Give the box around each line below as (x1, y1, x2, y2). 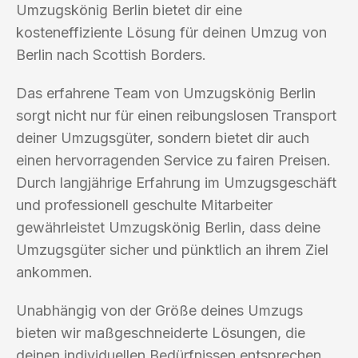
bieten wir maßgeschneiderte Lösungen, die (16, 324, 305, 341)
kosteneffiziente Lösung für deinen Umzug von (16, 23, 327, 41)
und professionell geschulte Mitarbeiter (16, 196, 272, 213)
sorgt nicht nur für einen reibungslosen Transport (16, 106, 336, 124)
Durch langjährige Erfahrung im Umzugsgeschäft (16, 173, 336, 191)
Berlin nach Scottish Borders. (16, 46, 206, 63)
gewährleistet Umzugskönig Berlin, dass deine (16, 218, 320, 236)
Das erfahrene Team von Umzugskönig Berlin (16, 84, 316, 101)
